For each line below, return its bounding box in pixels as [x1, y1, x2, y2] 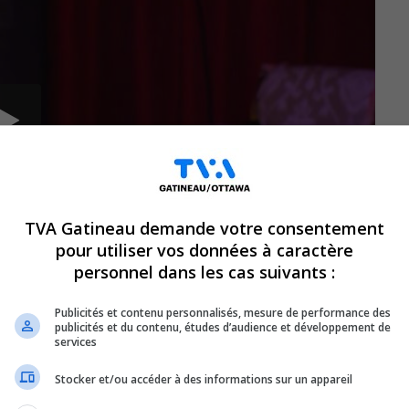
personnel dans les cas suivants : [74, 261, 335, 283]
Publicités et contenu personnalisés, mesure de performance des [55, 305, 391, 320]
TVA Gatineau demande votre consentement [25, 217, 384, 239]
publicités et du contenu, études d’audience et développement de [55, 320, 391, 335]
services [55, 334, 97, 350]
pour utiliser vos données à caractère [56, 239, 353, 261]
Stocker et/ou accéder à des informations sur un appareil [55, 371, 352, 387]
